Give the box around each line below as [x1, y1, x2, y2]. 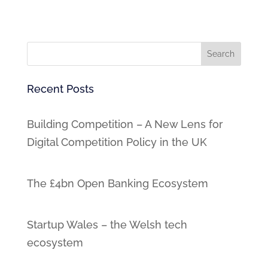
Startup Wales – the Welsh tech [26, 218, 187, 231]
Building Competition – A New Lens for [26, 117, 223, 130]
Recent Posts [26, 82, 94, 95]
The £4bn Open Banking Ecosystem [26, 176, 208, 190]
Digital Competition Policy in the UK [26, 135, 207, 148]
